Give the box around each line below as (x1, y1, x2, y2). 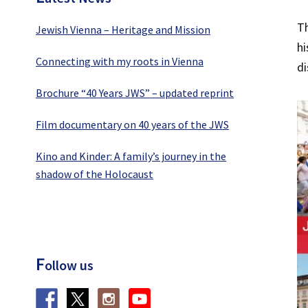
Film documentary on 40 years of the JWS (36, 118, 229, 131)
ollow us (45, 256, 93, 274)
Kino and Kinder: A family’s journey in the (36, 149, 226, 163)
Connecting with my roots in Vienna (36, 54, 203, 68)
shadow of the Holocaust (36, 167, 153, 181)
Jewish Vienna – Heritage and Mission (36, 23, 210, 36)
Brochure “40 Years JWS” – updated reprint (36, 86, 234, 100)
